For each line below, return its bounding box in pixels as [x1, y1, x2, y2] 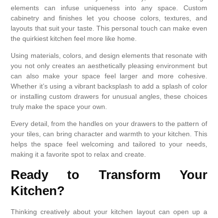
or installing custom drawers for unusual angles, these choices [11, 92, 207, 101]
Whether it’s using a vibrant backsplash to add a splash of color [11, 82, 207, 91]
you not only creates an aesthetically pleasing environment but [11, 62, 207, 70]
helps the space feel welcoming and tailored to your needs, [11, 140, 207, 148]
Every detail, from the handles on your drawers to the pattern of [11, 120, 207, 128]
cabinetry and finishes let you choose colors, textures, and [11, 14, 207, 22]
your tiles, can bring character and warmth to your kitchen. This [11, 130, 207, 138]
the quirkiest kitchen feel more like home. [11, 34, 137, 42]
